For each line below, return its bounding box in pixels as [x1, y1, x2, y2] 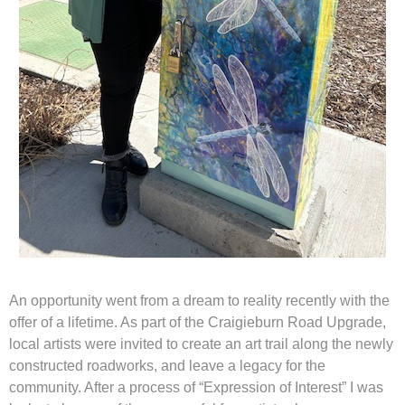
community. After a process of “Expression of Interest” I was [9, 379, 383, 395]
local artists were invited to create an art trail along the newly [9, 335, 393, 352]
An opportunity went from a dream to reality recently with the [9, 292, 390, 308]
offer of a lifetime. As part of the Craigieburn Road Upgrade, [9, 314, 386, 330]
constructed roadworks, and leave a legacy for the [9, 357, 325, 373]
